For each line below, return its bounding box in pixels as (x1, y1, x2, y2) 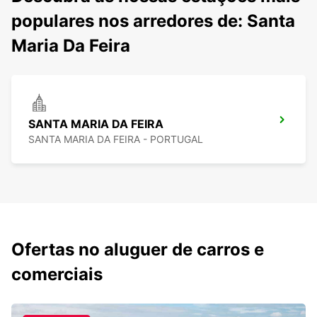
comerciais (11, 264, 103, 285)
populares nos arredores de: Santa (11, 11, 295, 32)
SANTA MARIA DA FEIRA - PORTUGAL (28, 133, 203, 146)
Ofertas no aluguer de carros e (11, 239, 264, 260)
